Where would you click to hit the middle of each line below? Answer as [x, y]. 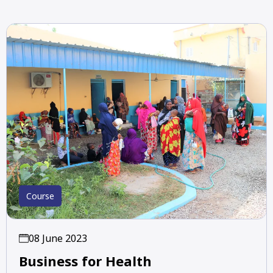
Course [40, 196]
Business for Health [85, 261]
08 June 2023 [58, 238]
